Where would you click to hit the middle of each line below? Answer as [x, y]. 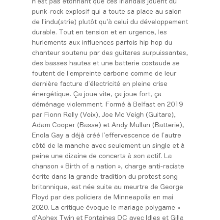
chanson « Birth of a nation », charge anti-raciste [108, 166]
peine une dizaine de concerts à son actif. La [102, 156]
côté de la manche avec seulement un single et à [108, 146]
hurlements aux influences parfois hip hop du [102, 43]
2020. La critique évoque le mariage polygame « [106, 208]
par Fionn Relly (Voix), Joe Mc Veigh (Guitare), [104, 115]
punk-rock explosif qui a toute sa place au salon [107, 12]
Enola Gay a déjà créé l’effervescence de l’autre [106, 136]
